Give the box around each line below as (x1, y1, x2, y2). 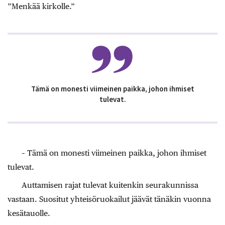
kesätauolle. (8, 208, 50, 218)
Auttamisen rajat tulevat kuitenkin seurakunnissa (22, 180, 198, 190)
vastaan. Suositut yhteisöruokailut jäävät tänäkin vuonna (8, 194, 211, 204)
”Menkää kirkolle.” (8, 2, 75, 12)
